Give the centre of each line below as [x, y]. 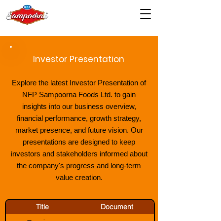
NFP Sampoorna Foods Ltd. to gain [79, 94]
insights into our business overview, [79, 106]
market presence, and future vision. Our [79, 130]
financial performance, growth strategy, [79, 118]
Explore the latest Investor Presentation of [79, 83]
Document [117, 207]
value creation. [79, 177]
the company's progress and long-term [79, 166]
